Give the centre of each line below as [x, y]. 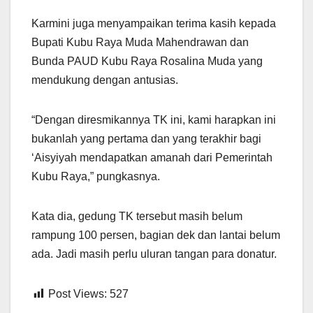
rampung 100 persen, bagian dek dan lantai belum [156, 235]
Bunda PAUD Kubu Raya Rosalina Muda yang [147, 61]
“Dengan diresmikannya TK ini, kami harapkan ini [154, 120]
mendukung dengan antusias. [105, 80]
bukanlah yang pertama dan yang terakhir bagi [146, 139]
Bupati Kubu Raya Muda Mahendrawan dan [140, 43]
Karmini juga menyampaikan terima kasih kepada [154, 24]
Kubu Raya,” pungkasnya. [96, 177]
